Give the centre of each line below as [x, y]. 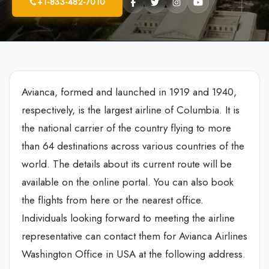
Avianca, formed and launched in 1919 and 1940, [129, 92]
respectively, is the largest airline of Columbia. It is [131, 110]
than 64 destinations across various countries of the [133, 146]
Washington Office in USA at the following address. [134, 254]
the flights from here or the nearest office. [113, 200]
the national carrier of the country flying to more [126, 128]
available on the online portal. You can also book [128, 182]
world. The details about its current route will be [127, 164]
